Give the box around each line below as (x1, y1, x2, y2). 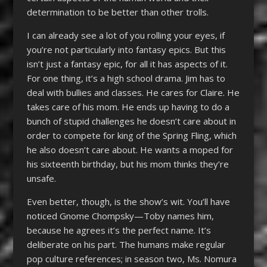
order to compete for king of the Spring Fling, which (26, 129, 237, 141)
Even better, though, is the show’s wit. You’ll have (26, 195, 230, 207)
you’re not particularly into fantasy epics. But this (26, 43, 226, 55)
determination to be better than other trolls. (26, 5, 209, 18)
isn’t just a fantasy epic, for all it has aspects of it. (26, 57, 228, 70)
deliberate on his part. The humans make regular (26, 238, 225, 250)
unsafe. (26, 172, 56, 184)
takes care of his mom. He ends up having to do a (26, 100, 229, 113)
